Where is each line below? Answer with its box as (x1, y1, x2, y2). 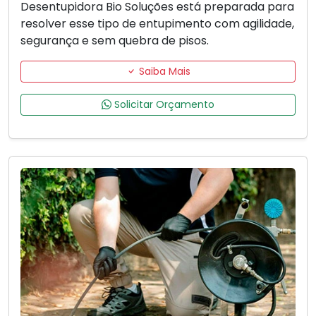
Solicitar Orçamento (111, 97, 214, 112)
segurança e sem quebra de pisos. (20, 32, 209, 49)
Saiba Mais (135, 64, 190, 79)
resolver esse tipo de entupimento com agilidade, (20, 16, 294, 32)
